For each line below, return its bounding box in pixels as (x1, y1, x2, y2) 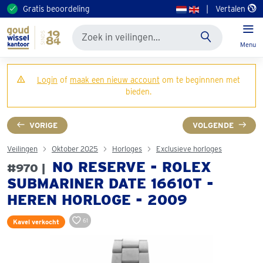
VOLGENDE (193, 121, 234, 130)
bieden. (126, 87, 151, 96)
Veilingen (7, 144, 38, 153)
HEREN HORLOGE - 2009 (7, 191, 187, 208)
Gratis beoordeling (23, 4, 90, 14)
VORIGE (29, 121, 58, 130)
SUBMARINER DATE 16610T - (7, 175, 214, 192)
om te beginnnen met (160, 75, 240, 85)
